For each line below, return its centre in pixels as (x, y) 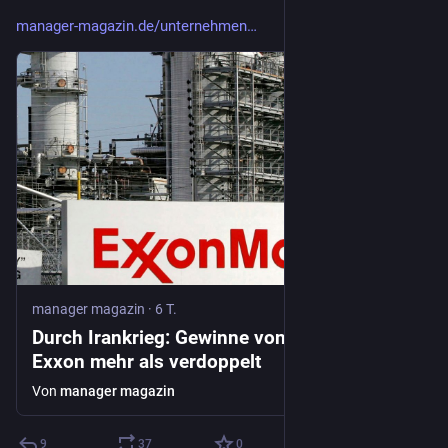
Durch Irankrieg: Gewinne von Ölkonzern (205, 337)
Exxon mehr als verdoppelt (146, 361)
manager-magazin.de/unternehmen (131, 25)
